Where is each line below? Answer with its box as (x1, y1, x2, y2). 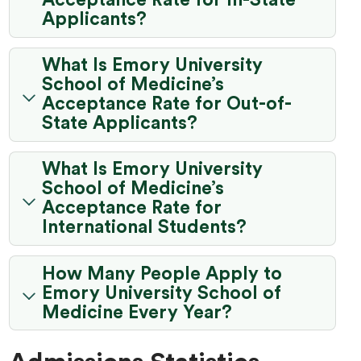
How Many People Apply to (42, 264, 283, 283)
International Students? (42, 218, 247, 237)
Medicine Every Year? (42, 303, 233, 322)
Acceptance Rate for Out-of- (42, 95, 293, 114)
